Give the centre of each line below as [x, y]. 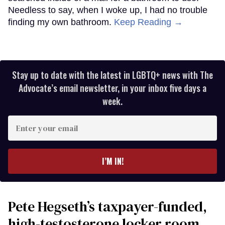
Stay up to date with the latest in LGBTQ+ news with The [113, 75]
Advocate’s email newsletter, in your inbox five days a [113, 88]
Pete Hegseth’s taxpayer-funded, [107, 206]
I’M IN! [113, 161]
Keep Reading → [148, 22]
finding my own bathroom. [61, 22]
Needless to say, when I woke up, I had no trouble [108, 10]
